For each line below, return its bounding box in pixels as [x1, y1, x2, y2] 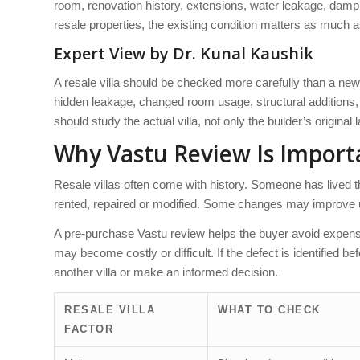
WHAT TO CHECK [218, 303, 321, 316]
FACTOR [64, 322, 113, 335]
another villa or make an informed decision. [54, 265, 278, 280]
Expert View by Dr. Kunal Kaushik [54, 43, 313, 65]
